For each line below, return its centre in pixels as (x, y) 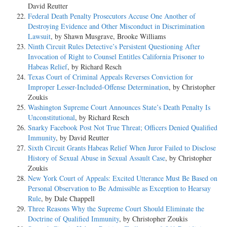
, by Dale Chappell (68, 198)
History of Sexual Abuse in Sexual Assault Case (97, 158)
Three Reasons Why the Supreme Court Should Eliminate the (116, 208)
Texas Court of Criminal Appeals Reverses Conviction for (110, 77)
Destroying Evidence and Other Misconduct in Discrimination (116, 26)
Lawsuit (39, 36)
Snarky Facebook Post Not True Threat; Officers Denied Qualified (123, 127)
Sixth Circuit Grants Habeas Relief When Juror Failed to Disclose (122, 147)
